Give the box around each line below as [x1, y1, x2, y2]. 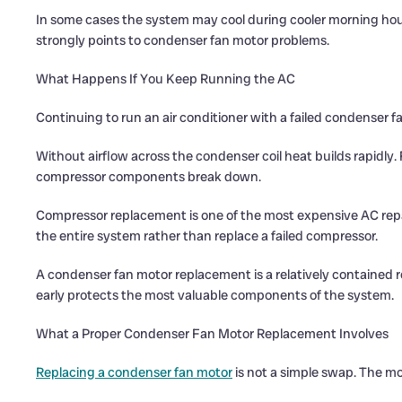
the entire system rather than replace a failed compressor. [36, 227, 378, 245]
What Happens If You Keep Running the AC [36, 70, 295, 88]
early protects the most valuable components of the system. [36, 286, 394, 304]
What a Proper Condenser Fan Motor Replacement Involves [36, 325, 389, 343]
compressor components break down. [36, 168, 261, 186]
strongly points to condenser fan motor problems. [36, 31, 329, 49]
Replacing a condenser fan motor [36, 363, 232, 381]
